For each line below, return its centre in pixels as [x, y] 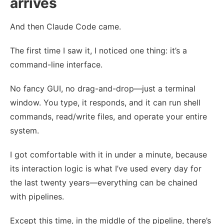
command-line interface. [56, 64]
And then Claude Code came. [65, 26]
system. [24, 130]
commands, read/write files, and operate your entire [108, 116]
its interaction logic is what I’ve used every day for [106, 168]
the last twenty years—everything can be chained [104, 182]
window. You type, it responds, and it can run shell [105, 102]
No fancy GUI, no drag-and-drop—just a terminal [103, 88]
